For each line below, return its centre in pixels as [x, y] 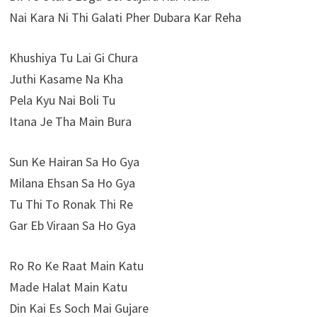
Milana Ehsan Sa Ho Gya [72, 183]
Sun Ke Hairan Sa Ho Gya [74, 162]
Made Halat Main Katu [68, 287]
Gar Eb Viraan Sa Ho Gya [72, 226]
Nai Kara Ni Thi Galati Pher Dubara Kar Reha [125, 18]
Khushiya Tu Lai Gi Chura [73, 58]
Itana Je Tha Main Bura [70, 122]
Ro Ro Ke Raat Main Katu [76, 266]
